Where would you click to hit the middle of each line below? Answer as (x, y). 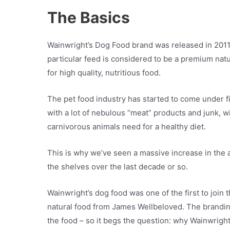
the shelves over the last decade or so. (119, 167)
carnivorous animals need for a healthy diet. (128, 127)
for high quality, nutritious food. (105, 73)
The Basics (89, 18)
